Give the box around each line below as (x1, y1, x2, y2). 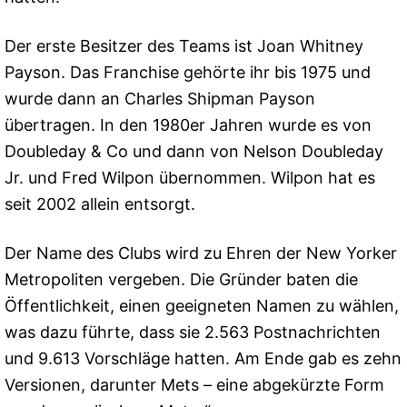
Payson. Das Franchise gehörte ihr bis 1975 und (5, 62, 371, 82)
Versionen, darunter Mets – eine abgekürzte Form (5, 375, 384, 395)
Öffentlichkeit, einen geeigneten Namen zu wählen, (5, 296, 399, 316)
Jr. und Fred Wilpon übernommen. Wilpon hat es (5, 167, 375, 187)
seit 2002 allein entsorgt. (5, 194, 195, 213)
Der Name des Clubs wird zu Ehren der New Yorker (5, 243, 397, 263)
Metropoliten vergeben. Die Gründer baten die (5, 270, 358, 290)
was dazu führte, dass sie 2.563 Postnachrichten (5, 323, 381, 342)
